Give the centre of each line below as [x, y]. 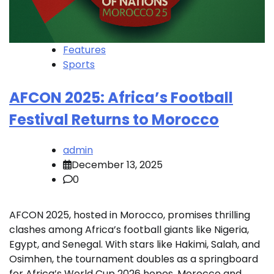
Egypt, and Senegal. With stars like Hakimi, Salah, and [135, 244]
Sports [79, 64]
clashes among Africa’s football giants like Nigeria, [129, 229]
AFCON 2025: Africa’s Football [121, 97]
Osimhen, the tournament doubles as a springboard [134, 259]
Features [84, 50]
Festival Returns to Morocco [114, 119]
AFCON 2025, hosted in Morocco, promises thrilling [130, 215]
